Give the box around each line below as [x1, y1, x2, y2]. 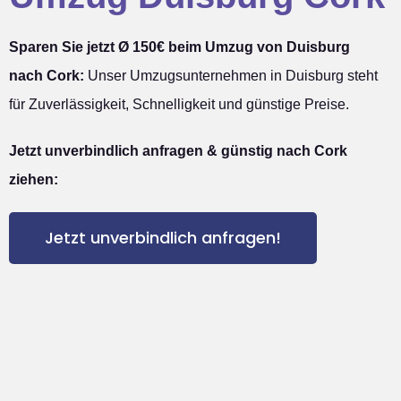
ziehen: [9, 172, 58, 188]
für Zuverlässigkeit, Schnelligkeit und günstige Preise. [9, 97, 349, 113]
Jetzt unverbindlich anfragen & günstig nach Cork [9, 143, 347, 159]
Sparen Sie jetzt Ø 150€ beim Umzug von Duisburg [9, 39, 350, 55]
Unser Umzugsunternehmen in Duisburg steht [84, 68, 378, 84]
